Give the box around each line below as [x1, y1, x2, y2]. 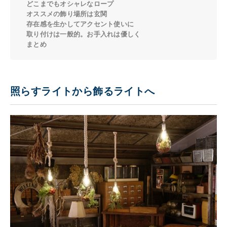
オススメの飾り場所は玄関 [26, 10, 107, 18]
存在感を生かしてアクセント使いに [26, 20, 134, 28]
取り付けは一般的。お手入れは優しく [26, 30, 141, 38]
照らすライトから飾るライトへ [10, 85, 155, 97]
